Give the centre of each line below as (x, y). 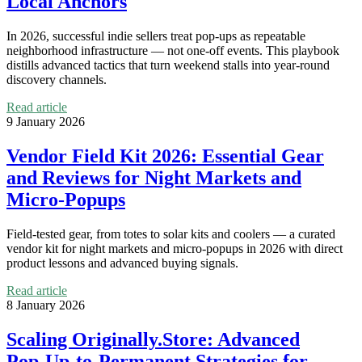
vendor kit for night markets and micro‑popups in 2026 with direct (175, 248)
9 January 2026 (46, 121)
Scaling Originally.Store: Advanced (153, 339)
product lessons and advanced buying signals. (122, 263)
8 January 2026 (46, 305)
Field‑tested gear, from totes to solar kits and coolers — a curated (171, 234)
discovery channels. (57, 79)
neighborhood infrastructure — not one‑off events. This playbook (173, 50)
